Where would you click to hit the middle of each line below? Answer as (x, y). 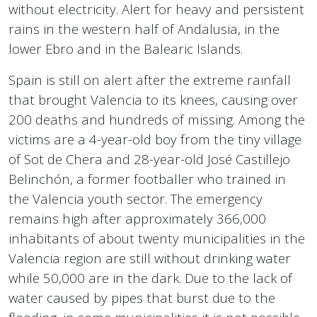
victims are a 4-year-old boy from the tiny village (155, 139)
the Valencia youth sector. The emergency (136, 199)
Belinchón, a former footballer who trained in (147, 179)
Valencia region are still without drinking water (150, 258)
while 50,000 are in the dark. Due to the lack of (150, 278)
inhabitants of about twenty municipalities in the (157, 238)
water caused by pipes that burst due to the (142, 298)
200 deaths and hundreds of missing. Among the (157, 120)
